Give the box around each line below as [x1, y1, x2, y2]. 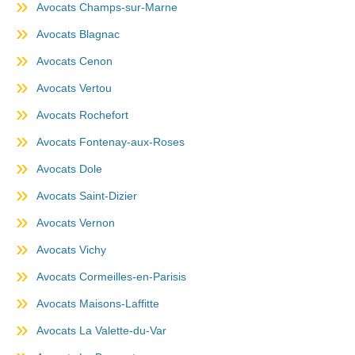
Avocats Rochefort [36, 109, 128, 121]
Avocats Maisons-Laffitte [36, 297, 159, 310]
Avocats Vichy [36, 243, 106, 256]
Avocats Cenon [36, 55, 113, 67]
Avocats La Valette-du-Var [36, 324, 166, 337]
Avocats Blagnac [36, 28, 120, 40]
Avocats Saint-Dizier [36, 189, 137, 202]
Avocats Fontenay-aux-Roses [36, 136, 185, 148]
